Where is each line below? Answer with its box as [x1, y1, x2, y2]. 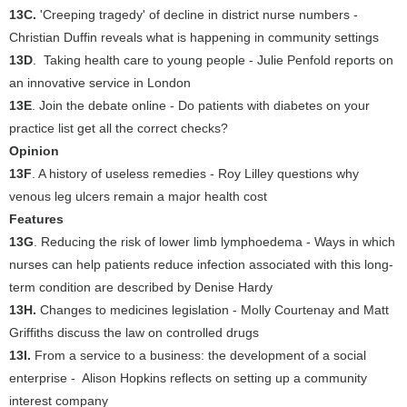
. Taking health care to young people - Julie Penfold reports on [33, 53, 393, 67]
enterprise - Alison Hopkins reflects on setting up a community [9, 371, 367, 385]
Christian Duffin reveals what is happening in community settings [9, 30, 379, 45]
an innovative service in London [9, 75, 191, 90]
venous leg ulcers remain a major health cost [9, 189, 267, 203]
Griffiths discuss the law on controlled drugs [9, 325, 259, 340]
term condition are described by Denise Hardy [9, 280, 273, 294]
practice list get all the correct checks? [9, 121, 228, 135]
